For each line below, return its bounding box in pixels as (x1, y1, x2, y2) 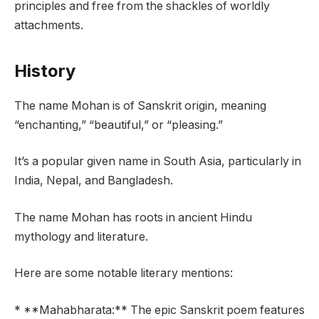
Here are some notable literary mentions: (14, 266, 233, 281)
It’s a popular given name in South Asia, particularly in (14, 155, 301, 169)
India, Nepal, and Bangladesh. (14, 174, 173, 188)
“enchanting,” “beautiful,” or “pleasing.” (14, 117, 223, 132)
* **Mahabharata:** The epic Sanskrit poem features (14, 303, 305, 317)
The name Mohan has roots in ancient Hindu (14, 210, 252, 224)
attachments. (14, 19, 83, 33)
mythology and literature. (14, 229, 148, 244)
